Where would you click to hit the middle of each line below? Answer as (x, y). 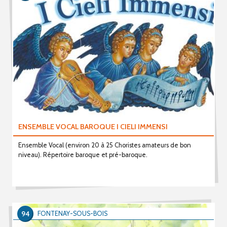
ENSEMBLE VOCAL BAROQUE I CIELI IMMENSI (93, 126)
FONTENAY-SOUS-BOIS (72, 214)
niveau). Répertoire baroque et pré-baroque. (83, 155)
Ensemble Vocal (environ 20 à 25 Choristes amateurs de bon (104, 145)
